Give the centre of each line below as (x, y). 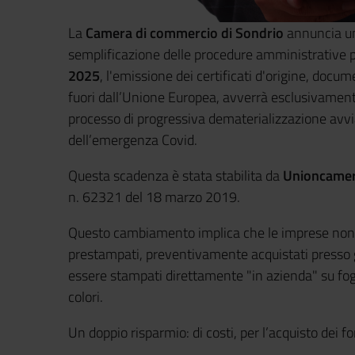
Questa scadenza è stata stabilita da (176, 176)
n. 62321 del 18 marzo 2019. (154, 197)
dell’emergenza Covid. (133, 140)
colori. (86, 297)
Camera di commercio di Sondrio (185, 33)
